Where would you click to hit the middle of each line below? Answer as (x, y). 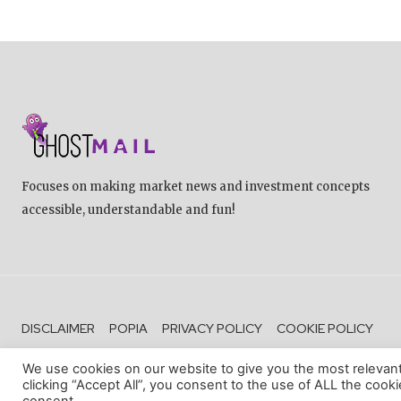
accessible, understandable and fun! (128, 210)
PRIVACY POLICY (212, 329)
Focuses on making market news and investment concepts (196, 187)
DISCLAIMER (58, 329)
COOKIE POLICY (325, 329)
